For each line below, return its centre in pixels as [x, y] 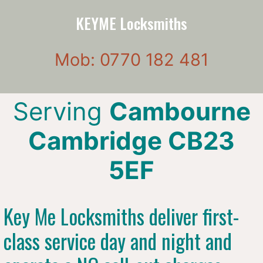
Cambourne [180, 111]
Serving [61, 111]
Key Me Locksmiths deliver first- [121, 216]
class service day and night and [118, 240]
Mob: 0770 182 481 [131, 59]
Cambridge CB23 [131, 140]
